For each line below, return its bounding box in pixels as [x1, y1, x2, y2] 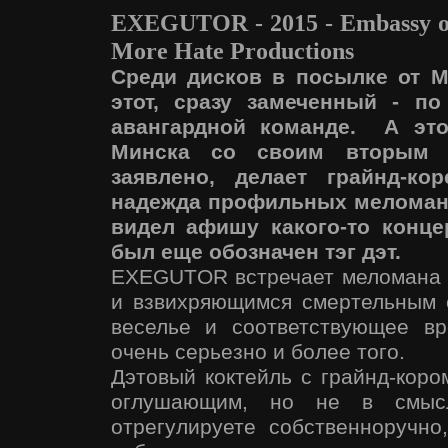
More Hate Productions [110, 37, 354, 65]
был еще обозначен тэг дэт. [110, 240, 401, 265]
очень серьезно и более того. [110, 340, 405, 365]
